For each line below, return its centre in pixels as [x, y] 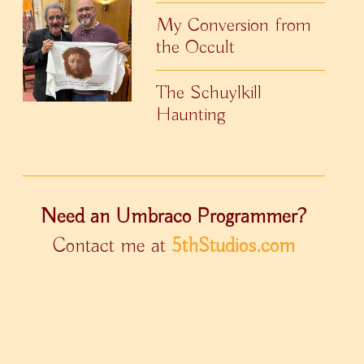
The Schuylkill [209, 92]
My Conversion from [234, 25]
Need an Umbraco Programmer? [174, 217]
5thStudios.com [233, 246]
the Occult [196, 47]
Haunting [191, 114]
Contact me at [112, 246]
